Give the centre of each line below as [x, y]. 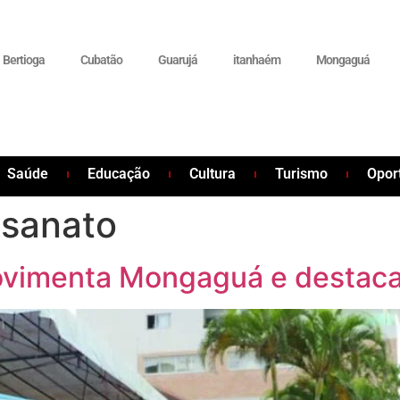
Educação [119, 174]
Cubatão [102, 60]
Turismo [302, 174]
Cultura [213, 174]
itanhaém [257, 60]
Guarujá [178, 60]
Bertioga [24, 60]
